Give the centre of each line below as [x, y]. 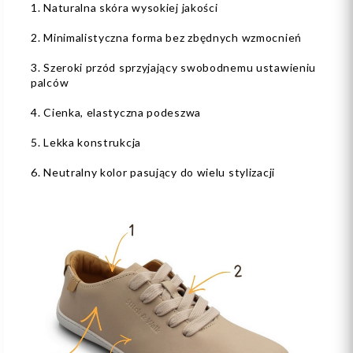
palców [50, 83]
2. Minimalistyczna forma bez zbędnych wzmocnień [166, 38]
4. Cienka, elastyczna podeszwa [116, 113]
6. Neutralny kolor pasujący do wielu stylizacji [153, 173]
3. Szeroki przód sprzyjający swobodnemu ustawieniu [173, 68]
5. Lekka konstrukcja [86, 143]
